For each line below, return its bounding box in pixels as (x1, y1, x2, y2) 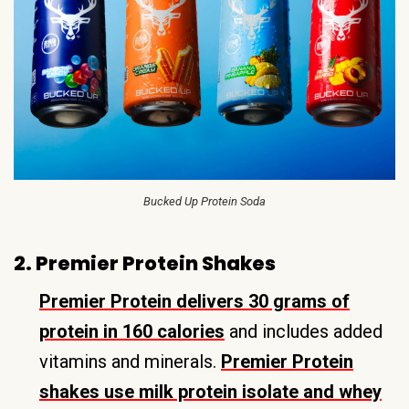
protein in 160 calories (39, 320, 225, 342)
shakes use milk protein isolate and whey (39, 380, 382, 403)
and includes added (225, 320, 383, 342)
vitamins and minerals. (39, 350, 221, 372)
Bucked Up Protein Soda (143, 194, 266, 208)
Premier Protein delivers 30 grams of (39, 289, 350, 312)
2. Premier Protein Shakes (14, 249, 276, 277)
